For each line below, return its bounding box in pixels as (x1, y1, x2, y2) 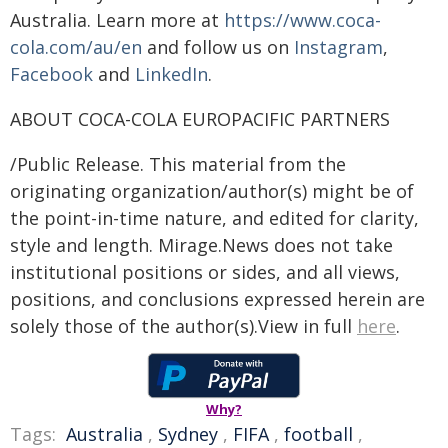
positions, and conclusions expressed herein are (10, 286, 425, 311)
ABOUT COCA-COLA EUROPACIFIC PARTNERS (10, 106, 390, 131)
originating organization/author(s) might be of (10, 178, 414, 203)
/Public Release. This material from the (10, 151, 346, 176)
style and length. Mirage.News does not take (10, 232, 393, 257)
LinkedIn (135, 61, 208, 86)
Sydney (158, 421, 218, 446)
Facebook (10, 61, 93, 86)
